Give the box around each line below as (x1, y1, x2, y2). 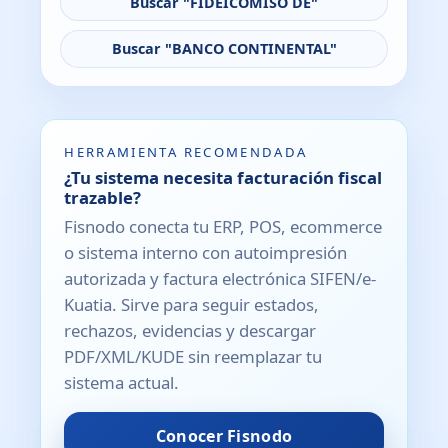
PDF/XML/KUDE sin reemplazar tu (64, 344, 323, 368)
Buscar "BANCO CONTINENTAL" (111, 38, 337, 58)
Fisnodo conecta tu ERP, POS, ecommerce (64, 214, 383, 238)
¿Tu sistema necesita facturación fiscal (64, 166, 383, 190)
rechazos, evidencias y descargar (64, 318, 317, 342)
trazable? (64, 186, 142, 210)
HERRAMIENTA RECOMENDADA (64, 142, 308, 161)
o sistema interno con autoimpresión (64, 240, 348, 264)
